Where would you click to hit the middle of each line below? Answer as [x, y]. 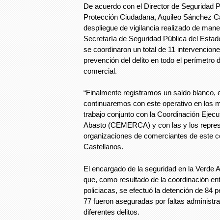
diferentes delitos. [112, 212]
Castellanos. [104, 147]
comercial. [101, 71]
